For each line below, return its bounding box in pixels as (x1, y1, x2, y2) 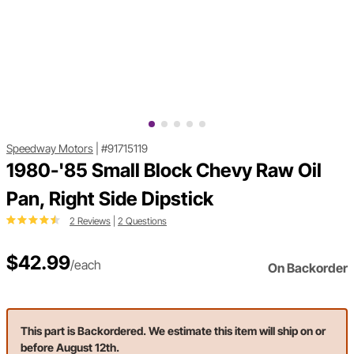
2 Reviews (70, 215, 111, 228)
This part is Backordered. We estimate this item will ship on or (21, 324, 326, 338)
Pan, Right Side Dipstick (6, 187, 213, 211)
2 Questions (118, 215, 167, 228)
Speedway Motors (6, 141, 93, 156)
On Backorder (268, 260, 348, 277)
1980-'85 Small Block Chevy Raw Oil (6, 159, 322, 183)
